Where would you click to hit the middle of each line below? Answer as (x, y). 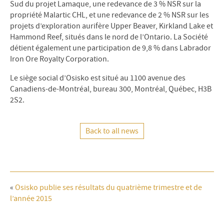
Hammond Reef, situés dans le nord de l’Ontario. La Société (109, 37)
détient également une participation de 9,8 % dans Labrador (110, 48)
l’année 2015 (31, 198)
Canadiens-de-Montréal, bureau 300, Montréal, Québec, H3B (111, 89)
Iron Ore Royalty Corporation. (59, 59)
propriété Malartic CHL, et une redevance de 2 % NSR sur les (109, 15)
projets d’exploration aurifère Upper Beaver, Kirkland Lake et (111, 26)
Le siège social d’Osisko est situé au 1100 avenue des (98, 78)
